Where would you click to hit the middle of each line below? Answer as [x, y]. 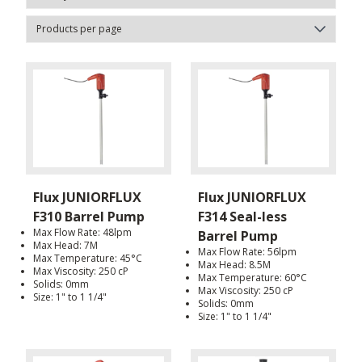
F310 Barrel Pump [89, 216]
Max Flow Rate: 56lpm [247, 251]
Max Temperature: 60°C [253, 277]
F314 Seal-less [242, 216]
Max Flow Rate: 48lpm [82, 232]
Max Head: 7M [65, 245]
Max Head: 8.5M [234, 264]
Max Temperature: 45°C [88, 258]
